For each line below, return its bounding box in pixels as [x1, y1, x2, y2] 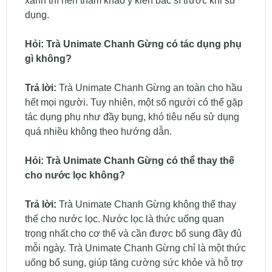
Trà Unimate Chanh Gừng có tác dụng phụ [46, 38, 242, 49]
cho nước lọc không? [24, 169, 125, 180]
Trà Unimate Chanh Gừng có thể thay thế [46, 155, 234, 166]
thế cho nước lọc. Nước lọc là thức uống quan [24, 213, 224, 224]
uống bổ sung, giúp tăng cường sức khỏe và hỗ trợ [24, 257, 243, 268]
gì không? [24, 53, 72, 64]
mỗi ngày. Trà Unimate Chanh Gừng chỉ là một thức [24, 242, 246, 253]
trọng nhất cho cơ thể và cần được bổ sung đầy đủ [24, 228, 242, 239]
